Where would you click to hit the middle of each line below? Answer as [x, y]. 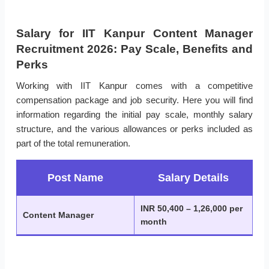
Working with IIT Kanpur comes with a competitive [134, 86]
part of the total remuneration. [73, 144]
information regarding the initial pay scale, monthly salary [134, 115]
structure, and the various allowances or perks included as [134, 129]
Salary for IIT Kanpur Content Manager [134, 34]
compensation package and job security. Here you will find [134, 100]
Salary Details [193, 178]
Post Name [75, 178]
